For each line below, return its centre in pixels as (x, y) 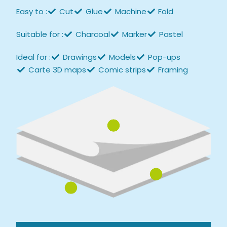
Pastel (171, 34)
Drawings (80, 57)
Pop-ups (164, 57)
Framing (173, 70)
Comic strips (122, 70)
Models (122, 57)
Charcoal (93, 34)
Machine (130, 12)
